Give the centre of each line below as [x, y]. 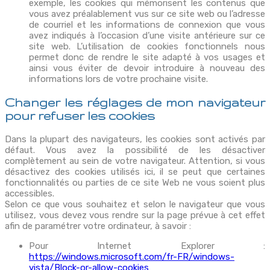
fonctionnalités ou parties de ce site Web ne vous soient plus [135, 183]
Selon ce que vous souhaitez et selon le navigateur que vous [135, 205]
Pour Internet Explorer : [147, 246]
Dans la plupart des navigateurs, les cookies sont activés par [135, 140]
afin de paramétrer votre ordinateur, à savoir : [98, 226]
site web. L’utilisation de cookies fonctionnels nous [147, 46]
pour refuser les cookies [80, 116]
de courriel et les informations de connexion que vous [147, 24]
